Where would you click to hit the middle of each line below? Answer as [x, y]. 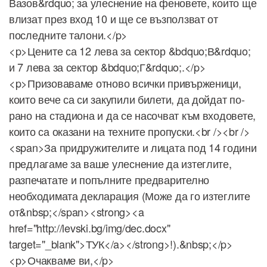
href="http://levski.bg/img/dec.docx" [90, 228]
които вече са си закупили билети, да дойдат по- [127, 99]
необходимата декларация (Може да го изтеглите [130, 196]
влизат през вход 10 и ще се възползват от [114, 19]
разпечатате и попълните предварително [109, 180]
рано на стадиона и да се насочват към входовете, [133, 115]
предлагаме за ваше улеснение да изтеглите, [120, 164]
